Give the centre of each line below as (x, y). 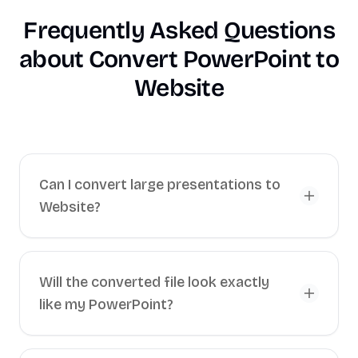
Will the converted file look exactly (154, 282)
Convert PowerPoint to (213, 59)
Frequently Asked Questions (179, 30)
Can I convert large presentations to (160, 185)
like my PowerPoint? (106, 304)
